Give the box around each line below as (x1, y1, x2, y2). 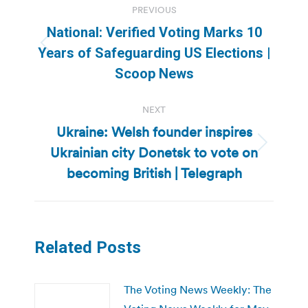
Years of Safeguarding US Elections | (37, 44, 271, 61)
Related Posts (34, 237, 141, 257)
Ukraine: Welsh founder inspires (56, 122, 252, 141)
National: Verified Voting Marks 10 (46, 23, 262, 41)
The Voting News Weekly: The (124, 282, 272, 296)
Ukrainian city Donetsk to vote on (50, 143, 258, 162)
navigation (34, 14, 145, 42)
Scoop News (114, 65, 194, 82)
